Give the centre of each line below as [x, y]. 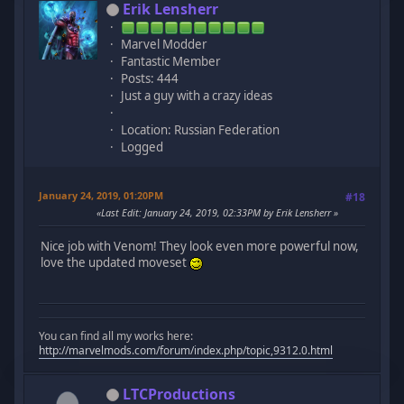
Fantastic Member [171, 61]
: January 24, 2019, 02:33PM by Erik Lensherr [236, 212]
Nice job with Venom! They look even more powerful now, [200, 246]
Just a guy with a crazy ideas [197, 95]
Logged [142, 147]
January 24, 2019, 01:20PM [101, 195]
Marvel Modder [165, 44]
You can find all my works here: [116, 335]
